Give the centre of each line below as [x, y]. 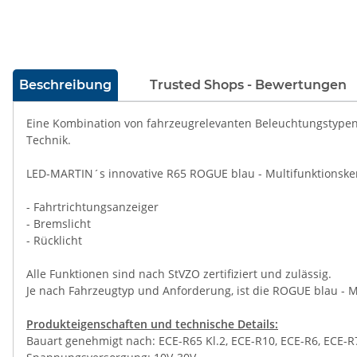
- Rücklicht [54, 240]
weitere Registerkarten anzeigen [98, 77]
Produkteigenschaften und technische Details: [152, 324]
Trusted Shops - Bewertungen [248, 85]
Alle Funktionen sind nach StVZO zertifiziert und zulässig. [179, 274]
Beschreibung [65, 85]
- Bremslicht [59, 224]
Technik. [49, 140]
